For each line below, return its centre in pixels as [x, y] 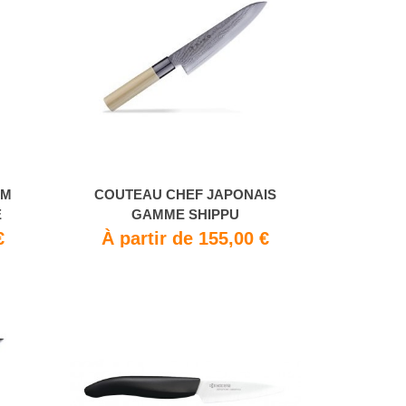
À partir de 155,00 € [185, 238]
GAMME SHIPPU [185, 214]
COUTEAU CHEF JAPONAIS [185, 194]
